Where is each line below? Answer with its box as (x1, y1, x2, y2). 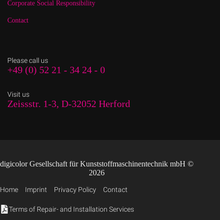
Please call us (7, 56, 48, 65)
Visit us (7, 90, 29, 99)
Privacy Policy (54, 186, 96, 194)
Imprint (25, 186, 47, 194)
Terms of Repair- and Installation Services (9, 205, 134, 214)
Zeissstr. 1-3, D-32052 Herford (7, 98, 130, 110)
